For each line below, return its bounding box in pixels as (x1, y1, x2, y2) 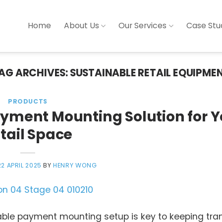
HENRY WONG (53, 161, 97, 170)
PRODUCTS (8, 97, 48, 106)
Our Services (118, 20, 167, 32)
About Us (64, 20, 100, 32)
